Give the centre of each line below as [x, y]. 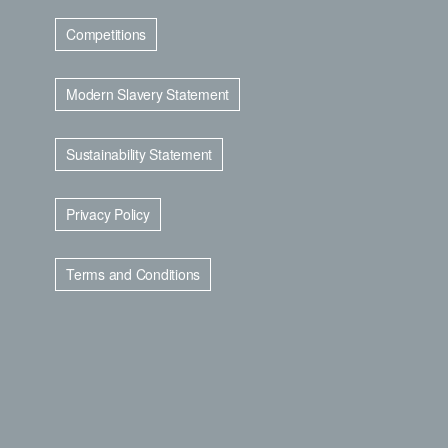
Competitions [106, 34]
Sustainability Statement [139, 154]
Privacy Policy [108, 214]
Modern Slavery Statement [147, 94]
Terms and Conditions [133, 274]
